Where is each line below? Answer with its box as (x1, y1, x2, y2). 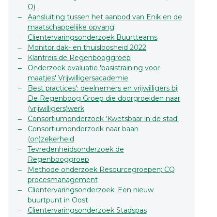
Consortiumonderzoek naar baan (27, 124, 139, 134)
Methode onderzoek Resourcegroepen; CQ (27, 165, 175, 174)
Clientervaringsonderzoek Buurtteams (27, 33, 157, 42)
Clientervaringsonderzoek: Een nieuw (27, 186, 154, 195)
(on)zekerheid (27, 135, 74, 144)
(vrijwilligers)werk (27, 104, 84, 113)
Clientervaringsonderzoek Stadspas (27, 206, 147, 215)
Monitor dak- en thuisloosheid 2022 (27, 43, 146, 52)
